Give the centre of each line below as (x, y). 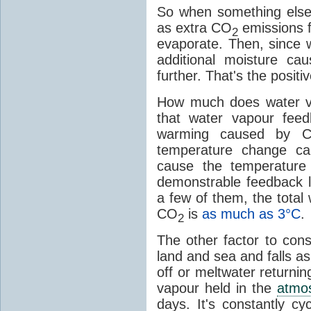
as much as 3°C (251, 213)
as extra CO (194, 27)
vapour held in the (217, 288)
